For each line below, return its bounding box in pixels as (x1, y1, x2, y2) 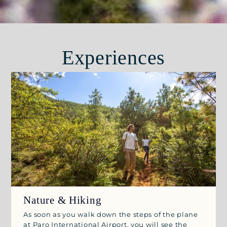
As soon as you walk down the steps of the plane (23, 210, 198, 218)
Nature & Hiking (23, 194, 102, 206)
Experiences (61, 46, 166, 69)
